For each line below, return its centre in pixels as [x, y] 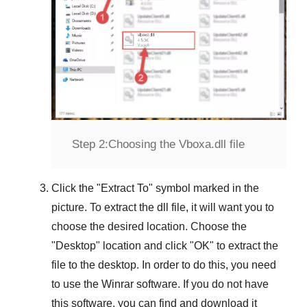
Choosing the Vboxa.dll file [176, 144]
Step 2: [90, 144]
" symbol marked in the [204, 188]
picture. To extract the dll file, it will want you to [163, 207]
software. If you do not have [201, 284]
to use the [76, 284]
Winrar [118, 284]
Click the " [76, 188]
